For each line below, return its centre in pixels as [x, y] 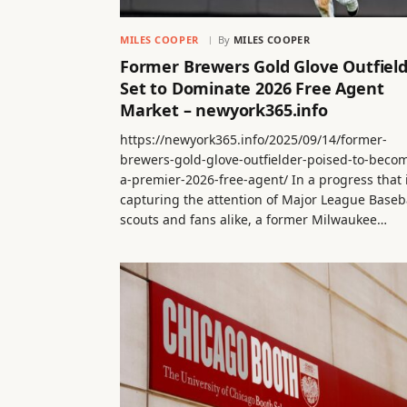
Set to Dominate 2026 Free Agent [252, 88]
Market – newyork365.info [224, 109]
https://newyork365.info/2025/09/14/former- [253, 139]
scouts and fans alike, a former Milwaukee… [253, 219]
